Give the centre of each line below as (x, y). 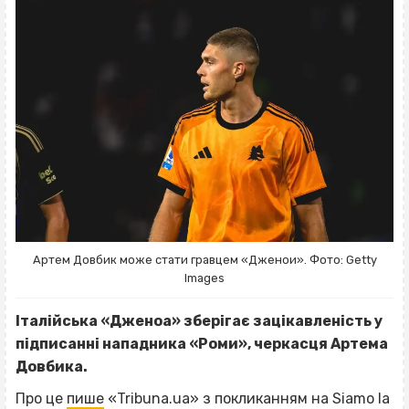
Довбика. (53, 367)
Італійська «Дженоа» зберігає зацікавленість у (199, 321)
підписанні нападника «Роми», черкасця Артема (202, 344)
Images (204, 278)
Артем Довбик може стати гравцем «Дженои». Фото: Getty (204, 260)
